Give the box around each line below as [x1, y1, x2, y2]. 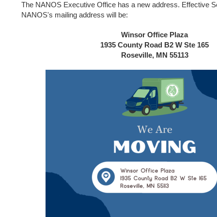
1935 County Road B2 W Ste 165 [100, 41, 209, 49]
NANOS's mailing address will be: [21, 11, 128, 19]
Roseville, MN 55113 [121, 51, 188, 59]
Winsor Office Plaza [121, 31, 188, 39]
